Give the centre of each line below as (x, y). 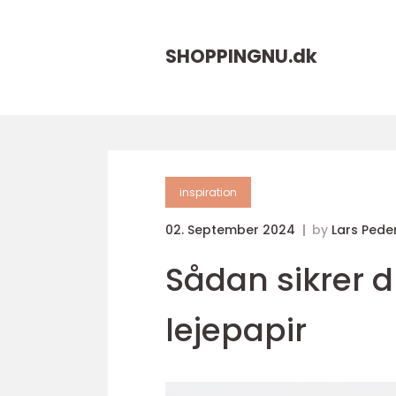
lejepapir (236, 330)
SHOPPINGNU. (229, 56)
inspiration (208, 192)
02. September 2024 (232, 230)
